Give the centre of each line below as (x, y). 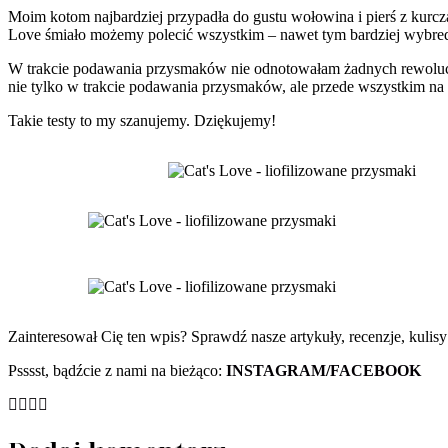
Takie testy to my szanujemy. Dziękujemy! (142, 120)
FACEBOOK (375, 370)
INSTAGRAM (276, 370)
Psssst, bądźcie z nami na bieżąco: (117, 370)
